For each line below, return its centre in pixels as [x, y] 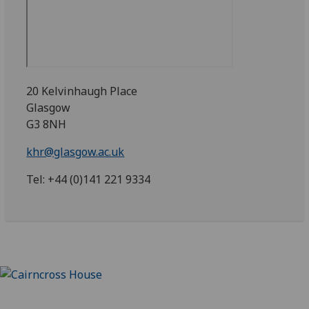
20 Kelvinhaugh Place [82, 91]
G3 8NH [47, 124]
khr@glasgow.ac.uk [76, 152]
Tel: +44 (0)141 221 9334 [89, 179]
